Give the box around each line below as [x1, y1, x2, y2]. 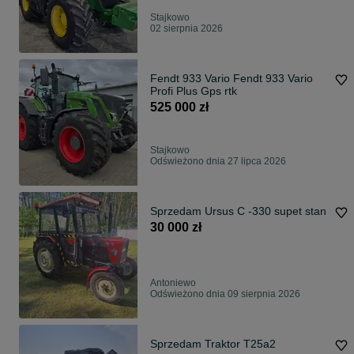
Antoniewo [150, 277, 196, 289]
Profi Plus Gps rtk [150, 85, 237, 98]
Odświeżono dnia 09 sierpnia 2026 [150, 288, 300, 300]
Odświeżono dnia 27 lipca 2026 [150, 156, 286, 168]
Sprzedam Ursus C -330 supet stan [150, 205, 326, 218]
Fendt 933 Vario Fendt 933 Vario [150, 72, 233, 85]
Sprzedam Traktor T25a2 [150, 337, 276, 351]
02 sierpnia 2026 [150, 23, 223, 35]
